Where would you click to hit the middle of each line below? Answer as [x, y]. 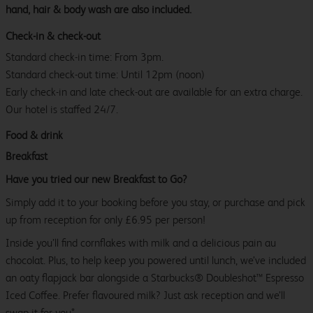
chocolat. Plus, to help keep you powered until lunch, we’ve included [156, 261]
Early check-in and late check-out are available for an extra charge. [154, 92]
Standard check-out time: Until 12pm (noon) [105, 75]
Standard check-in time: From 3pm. [85, 57]
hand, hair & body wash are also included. [99, 10]
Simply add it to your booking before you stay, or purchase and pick [155, 203]
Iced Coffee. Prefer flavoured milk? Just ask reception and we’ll [145, 296]
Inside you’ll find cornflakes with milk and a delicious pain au [141, 243]
